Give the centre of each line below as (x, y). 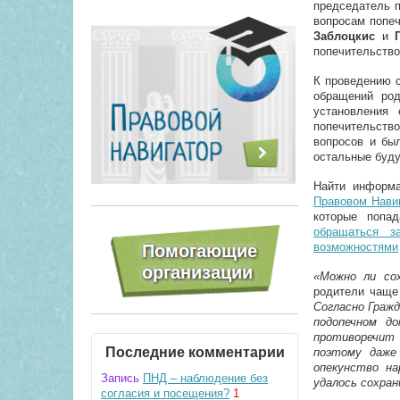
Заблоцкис (344, 36)
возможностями (356, 247)
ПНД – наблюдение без (205, 378)
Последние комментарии (195, 352)
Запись (120, 378)
